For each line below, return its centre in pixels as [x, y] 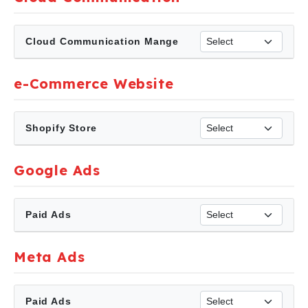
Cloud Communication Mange [102, 41]
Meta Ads [49, 257]
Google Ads [57, 170]
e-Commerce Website [94, 84]
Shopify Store [61, 128]
